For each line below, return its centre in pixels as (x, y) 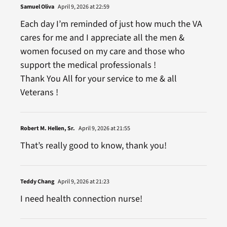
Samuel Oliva (37, 7)
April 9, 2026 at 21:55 (104, 128)
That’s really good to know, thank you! (93, 146)
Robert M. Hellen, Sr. (47, 128)
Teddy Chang (37, 182)
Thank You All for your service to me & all (98, 79)
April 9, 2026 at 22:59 (83, 7)
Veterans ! (39, 92)
